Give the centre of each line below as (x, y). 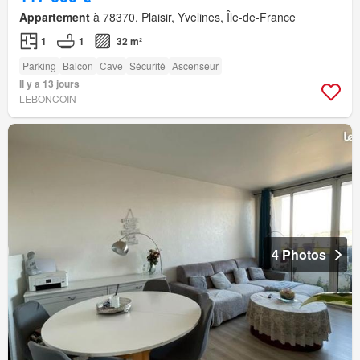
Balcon (78, 66)
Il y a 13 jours (49, 84)
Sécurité (147, 66)
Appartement (55, 17)
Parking (39, 66)
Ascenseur (195, 66)
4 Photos (299, 255)
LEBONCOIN (48, 99)
